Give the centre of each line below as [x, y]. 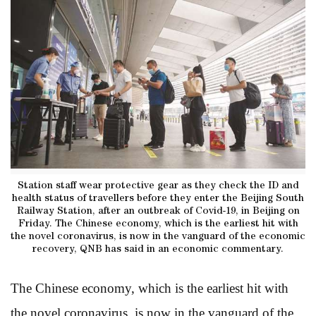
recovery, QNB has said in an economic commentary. [158, 249]
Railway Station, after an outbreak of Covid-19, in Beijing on [158, 211]
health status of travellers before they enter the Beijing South [158, 199]
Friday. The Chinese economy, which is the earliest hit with [158, 224]
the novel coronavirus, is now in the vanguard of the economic [158, 237]
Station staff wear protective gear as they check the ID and [158, 186]
